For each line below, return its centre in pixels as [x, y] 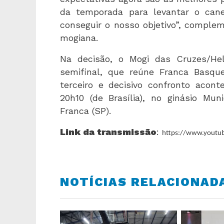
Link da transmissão [108, 132]
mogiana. [79, 38]
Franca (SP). [85, 111]
